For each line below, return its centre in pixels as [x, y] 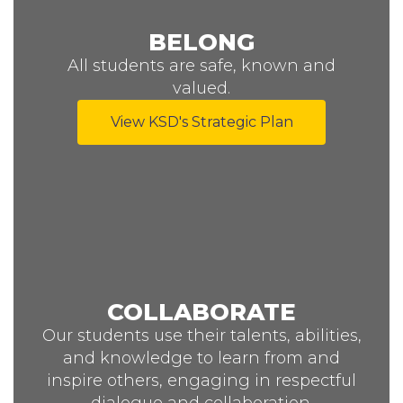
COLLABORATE [201, 312]
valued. [201, 88]
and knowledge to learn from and [201, 358]
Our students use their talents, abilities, [201, 336]
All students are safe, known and [201, 66]
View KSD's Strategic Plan [201, 122]
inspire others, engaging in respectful [201, 381]
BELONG [201, 42]
